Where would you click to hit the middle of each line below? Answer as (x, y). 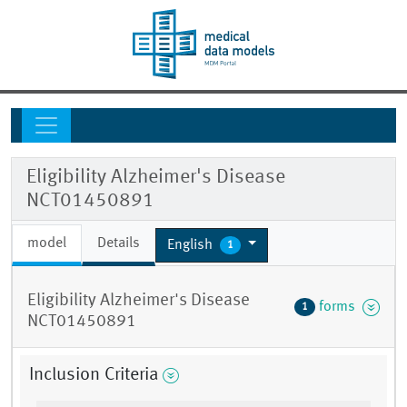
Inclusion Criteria (94, 376)
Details (119, 244)
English (192, 245)
